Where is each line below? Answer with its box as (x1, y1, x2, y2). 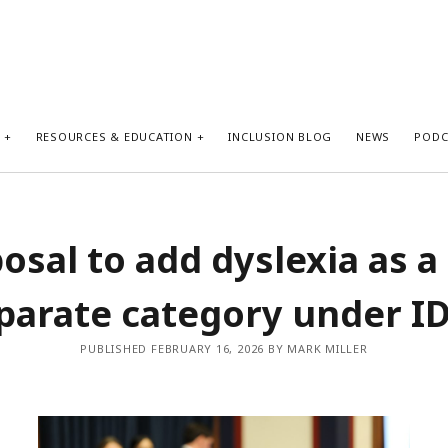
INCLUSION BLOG (228, 129, 333, 144)
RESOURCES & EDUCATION (35, 129, 193, 144)
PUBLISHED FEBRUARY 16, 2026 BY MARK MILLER (80, 341, 368, 356)
